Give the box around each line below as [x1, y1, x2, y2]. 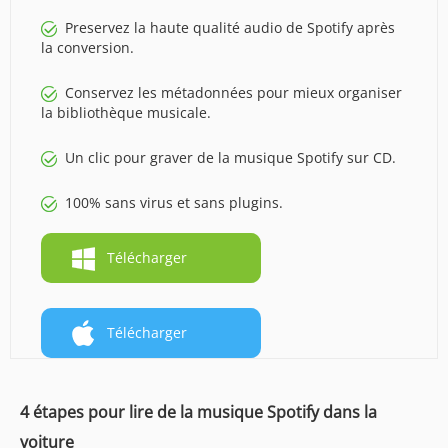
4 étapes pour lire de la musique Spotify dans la [20, 400, 377, 423]
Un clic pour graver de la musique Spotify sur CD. [65, 147, 396, 167]
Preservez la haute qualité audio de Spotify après [65, 17, 395, 37]
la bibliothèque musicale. [41, 102, 211, 122]
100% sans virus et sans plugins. [65, 192, 283, 212]
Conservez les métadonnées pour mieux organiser [65, 82, 402, 102]
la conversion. [41, 37, 134, 57]
